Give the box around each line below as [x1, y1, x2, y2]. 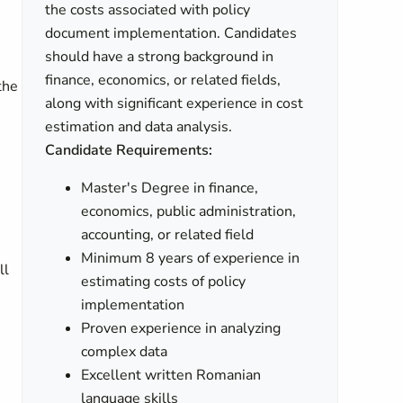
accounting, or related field [81, 225, 255, 245]
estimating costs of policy [81, 272, 246, 291]
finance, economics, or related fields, [45, 70, 282, 90]
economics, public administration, [81, 201, 297, 221]
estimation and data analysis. [45, 117, 233, 137]
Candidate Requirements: [45, 140, 213, 160]
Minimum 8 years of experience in [81, 248, 300, 268]
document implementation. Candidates [45, 23, 298, 43]
